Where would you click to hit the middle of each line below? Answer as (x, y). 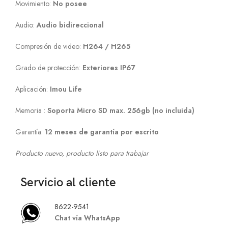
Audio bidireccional (70, 25)
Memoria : (31, 111)
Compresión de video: (49, 47)
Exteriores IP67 (109, 68)
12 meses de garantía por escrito (102, 132)
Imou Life (66, 89)
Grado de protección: (49, 68)
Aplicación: (33, 89)
